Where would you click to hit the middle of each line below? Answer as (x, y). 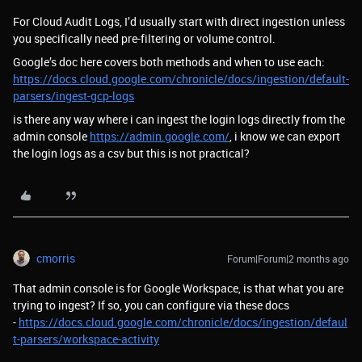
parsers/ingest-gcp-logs (74, 96)
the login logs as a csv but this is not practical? (131, 153)
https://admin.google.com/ (160, 136)
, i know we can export (285, 136)
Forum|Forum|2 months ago (288, 259)
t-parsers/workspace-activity (86, 339)
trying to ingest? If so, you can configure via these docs (151, 305)
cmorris (56, 258)
